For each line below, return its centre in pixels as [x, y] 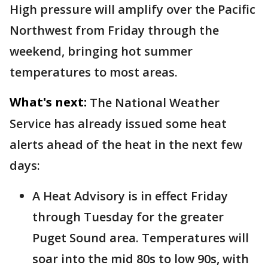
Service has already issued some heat [118, 123]
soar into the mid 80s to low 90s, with [141, 258]
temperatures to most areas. [94, 72]
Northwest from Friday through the [114, 30]
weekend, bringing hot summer [101, 51]
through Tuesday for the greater [128, 217]
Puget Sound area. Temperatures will [141, 237]
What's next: [48, 102]
